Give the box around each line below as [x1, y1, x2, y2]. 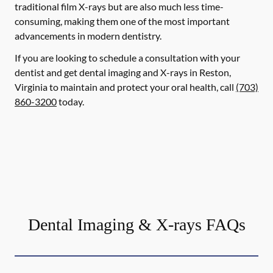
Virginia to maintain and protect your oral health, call [15, 81, 236, 93]
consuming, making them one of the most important [15, 15, 230, 27]
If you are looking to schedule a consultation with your [15, 52, 240, 63]
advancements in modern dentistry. [15, 30, 161, 41]
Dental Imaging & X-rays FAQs [27, 215, 246, 234]
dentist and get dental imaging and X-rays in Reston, [15, 66, 231, 78]
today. [57, 96, 84, 107]
